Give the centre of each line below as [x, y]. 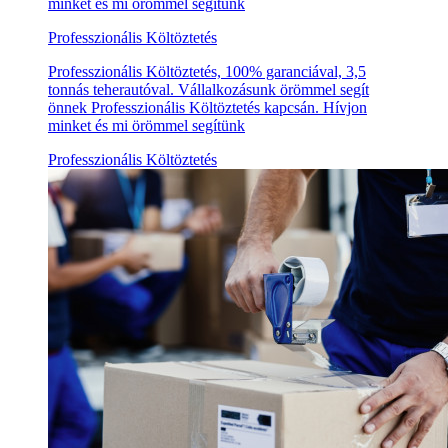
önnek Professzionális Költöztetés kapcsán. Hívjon [207, 108]
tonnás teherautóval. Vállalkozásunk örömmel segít [208, 90]
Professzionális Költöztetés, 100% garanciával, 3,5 [207, 72]
